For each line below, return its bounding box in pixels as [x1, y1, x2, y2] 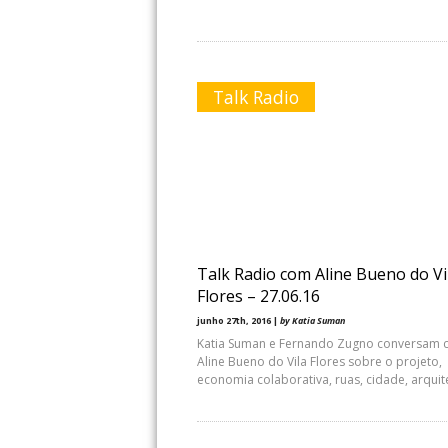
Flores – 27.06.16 [197, 285, 320, 307]
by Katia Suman [280, 314, 345, 327]
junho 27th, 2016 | [197, 314, 280, 327]
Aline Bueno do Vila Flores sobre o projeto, [197, 353, 442, 370]
